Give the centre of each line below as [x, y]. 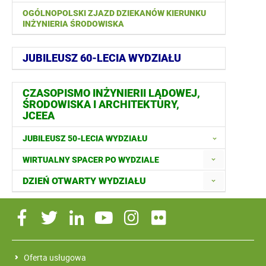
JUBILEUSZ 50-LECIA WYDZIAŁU [85, 138]
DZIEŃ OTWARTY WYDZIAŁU [84, 181]
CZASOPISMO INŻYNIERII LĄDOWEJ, [111, 93]
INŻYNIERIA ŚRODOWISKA [73, 24]
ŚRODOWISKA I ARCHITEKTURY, [101, 104]
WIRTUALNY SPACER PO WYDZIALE [91, 160]
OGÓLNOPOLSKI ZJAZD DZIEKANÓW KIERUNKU [114, 13]
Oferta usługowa [55, 258]
